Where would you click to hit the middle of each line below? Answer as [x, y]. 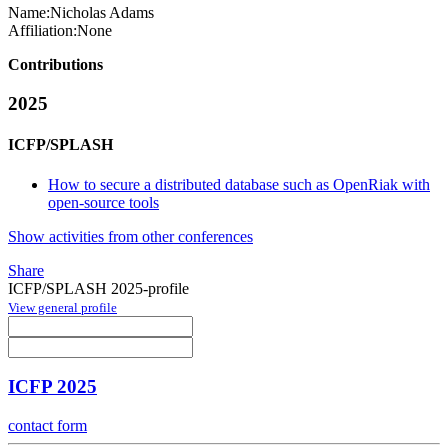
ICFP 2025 [52, 387]
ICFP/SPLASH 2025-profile [98, 288]
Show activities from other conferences [130, 236]
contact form [47, 426]
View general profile [62, 307]
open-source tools [103, 202]
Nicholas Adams [102, 13]
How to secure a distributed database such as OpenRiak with [239, 184]
